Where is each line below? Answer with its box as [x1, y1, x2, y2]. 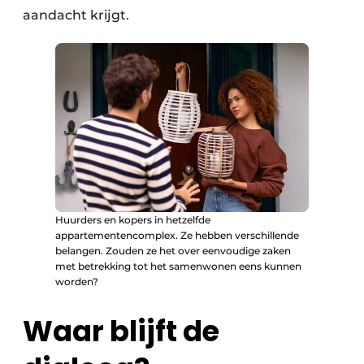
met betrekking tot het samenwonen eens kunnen [55, 259, 301, 272]
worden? [55, 275, 98, 288]
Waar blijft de [23, 310, 219, 351]
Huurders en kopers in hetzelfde [55, 213, 210, 226]
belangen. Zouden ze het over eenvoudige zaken [55, 244, 291, 257]
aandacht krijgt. [23, 6, 129, 23]
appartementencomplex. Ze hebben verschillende [55, 228, 299, 241]
